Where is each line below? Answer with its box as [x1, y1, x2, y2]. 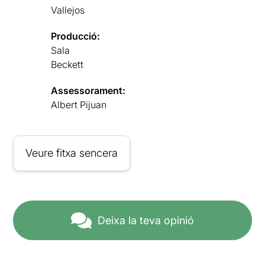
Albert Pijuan [51, 98, 107, 111]
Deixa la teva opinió [98, 214, 194, 227]
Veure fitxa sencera [25, 146, 118, 159]
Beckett [51, 58, 84, 70]
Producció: [51, 30, 101, 42]
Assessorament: [51, 84, 126, 96]
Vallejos [51, 4, 85, 16]
